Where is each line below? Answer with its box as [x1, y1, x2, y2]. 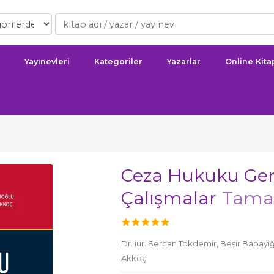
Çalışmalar [121, 187, 221, 209]
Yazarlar [167, 57, 201, 66]
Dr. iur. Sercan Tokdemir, [121, 239, 220, 248]
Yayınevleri [24, 57, 70, 66]
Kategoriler [94, 57, 143, 66]
